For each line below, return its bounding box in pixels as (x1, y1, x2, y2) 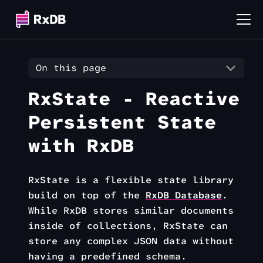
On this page (35, 62, 106, 75)
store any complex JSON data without (28, 234, 234, 247)
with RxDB (28, 133, 134, 158)
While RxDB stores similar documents (28, 204, 234, 217)
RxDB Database (146, 188, 222, 201)
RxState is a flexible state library (28, 173, 234, 186)
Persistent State (28, 110, 216, 134)
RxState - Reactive (28, 86, 240, 111)
